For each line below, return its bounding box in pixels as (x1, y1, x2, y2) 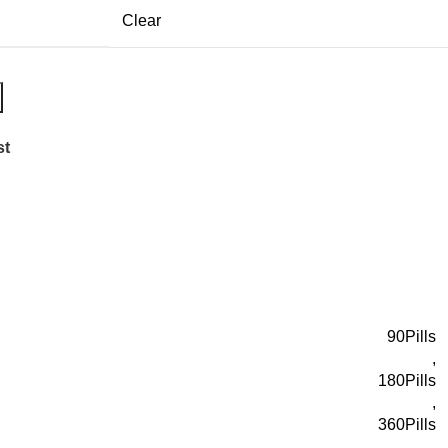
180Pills (378, 372, 436, 390)
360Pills (378, 416, 436, 434)
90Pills (387, 328, 436, 346)
